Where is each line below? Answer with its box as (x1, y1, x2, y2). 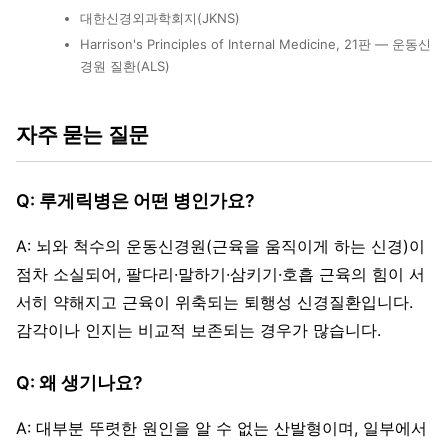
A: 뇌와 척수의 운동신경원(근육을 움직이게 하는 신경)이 (16, 235, 425, 256)
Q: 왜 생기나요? (16, 371, 143, 393)
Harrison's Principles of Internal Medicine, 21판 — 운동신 (80, 35, 431, 52)
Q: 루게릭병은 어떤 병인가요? (16, 189, 255, 211)
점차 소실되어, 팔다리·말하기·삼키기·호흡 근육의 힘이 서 (16, 263, 425, 284)
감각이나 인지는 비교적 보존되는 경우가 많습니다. (16, 319, 381, 340)
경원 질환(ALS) (80, 57, 170, 74)
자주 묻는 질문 (16, 121, 149, 147)
